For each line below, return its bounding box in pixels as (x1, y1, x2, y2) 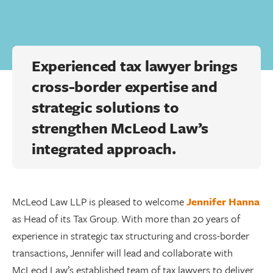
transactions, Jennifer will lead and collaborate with (12, 245, 233, 260)
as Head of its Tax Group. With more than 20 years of (12, 211, 240, 226)
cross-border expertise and (32, 76, 218, 97)
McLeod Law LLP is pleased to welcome (12, 194, 186, 209)
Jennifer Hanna (186, 194, 260, 209)
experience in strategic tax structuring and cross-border (12, 228, 249, 243)
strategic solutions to (32, 96, 179, 118)
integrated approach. (32, 138, 180, 159)
